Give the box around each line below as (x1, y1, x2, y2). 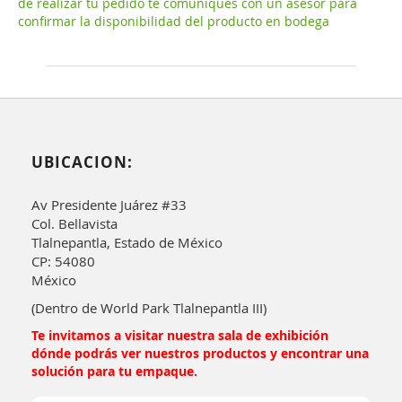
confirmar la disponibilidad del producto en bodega (18, 12, 329, 30)
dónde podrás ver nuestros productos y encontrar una (31, 344, 369, 362)
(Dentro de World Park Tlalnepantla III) (31, 298, 267, 317)
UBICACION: (31, 151, 133, 172)
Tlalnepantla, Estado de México (31, 232, 223, 251)
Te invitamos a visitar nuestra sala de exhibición (31, 326, 328, 344)
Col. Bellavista (31, 214, 118, 232)
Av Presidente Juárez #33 (31, 195, 187, 214)
